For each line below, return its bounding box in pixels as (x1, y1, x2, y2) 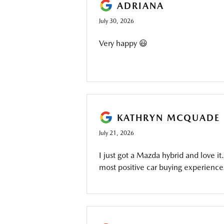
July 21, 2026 (98, 129, 134, 136)
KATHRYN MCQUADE (116, 112, 220, 123)
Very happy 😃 (98, 38, 147, 48)
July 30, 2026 (98, 17, 134, 24)
